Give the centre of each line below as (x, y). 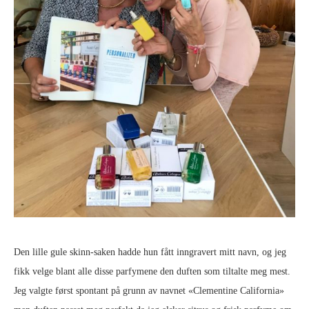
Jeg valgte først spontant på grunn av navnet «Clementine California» (149, 290)
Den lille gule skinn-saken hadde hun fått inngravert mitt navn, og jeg (150, 252)
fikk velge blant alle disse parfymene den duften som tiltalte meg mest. (152, 271)
